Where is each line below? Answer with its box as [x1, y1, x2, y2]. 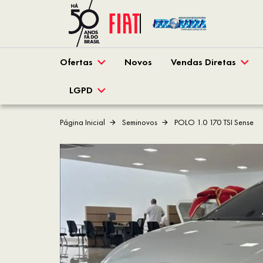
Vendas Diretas [171, 56, 236, 69]
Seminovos [120, 117, 157, 128]
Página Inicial [60, 117, 105, 128]
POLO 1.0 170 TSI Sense [173, 117, 254, 128]
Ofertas [60, 56, 93, 69]
